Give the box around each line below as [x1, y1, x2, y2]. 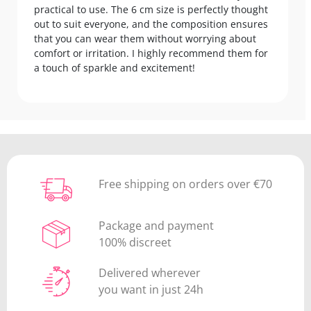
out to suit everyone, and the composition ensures [34, 17, 268, 31]
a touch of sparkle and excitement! [34, 61, 195, 75]
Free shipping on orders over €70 [99, 176, 273, 192]
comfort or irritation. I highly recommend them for [34, 47, 268, 60]
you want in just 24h [99, 282, 204, 298]
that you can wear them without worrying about [34, 32, 256, 46]
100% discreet [99, 235, 172, 251]
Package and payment [99, 218, 215, 234]
